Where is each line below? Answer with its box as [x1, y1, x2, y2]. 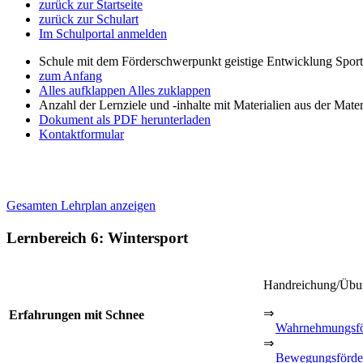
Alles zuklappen [128, 83, 211, 97]
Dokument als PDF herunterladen [39, 113, 211, 126]
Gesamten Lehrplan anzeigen [6, 199, 156, 212]
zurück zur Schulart [39, 12, 139, 26]
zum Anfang [39, 69, 102, 83]
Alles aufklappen [39, 83, 128, 97]
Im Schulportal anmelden [39, 27, 167, 41]
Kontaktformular [39, 127, 124, 141]
